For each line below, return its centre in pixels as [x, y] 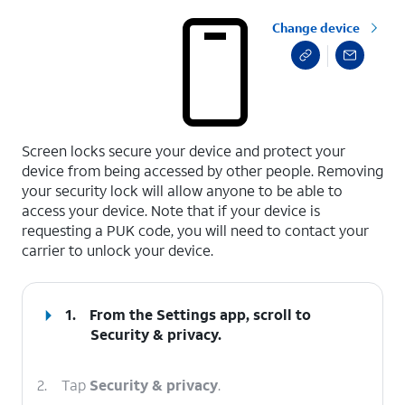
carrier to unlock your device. [118, 250]
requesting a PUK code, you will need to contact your [195, 230]
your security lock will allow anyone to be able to [182, 190]
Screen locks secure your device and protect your [184, 151]
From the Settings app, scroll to [201, 314]
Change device [316, 28]
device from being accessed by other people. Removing [202, 170]
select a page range [83, 138]
